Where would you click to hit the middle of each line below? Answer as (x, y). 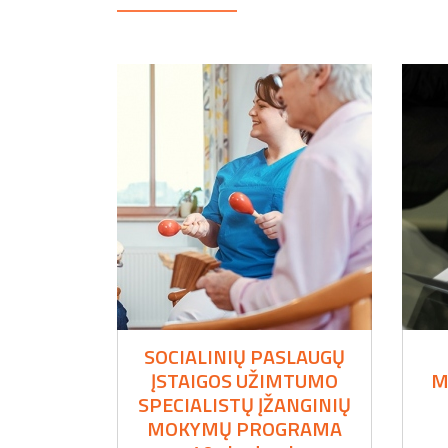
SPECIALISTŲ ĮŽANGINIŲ (244, 404)
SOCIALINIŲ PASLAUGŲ (244, 356)
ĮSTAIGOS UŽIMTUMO (244, 380)
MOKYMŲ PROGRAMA (244, 428)
